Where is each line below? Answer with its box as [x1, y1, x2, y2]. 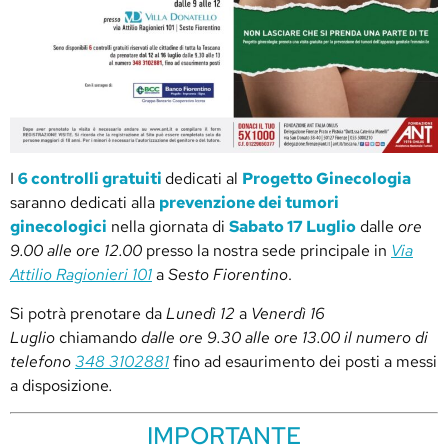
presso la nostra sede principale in [142, 240, 391, 262]
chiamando [55, 326, 137, 348]
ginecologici [10, 216, 107, 238]
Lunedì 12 [166, 302, 235, 324]
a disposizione [10, 374, 109, 396]
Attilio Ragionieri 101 [10, 264, 152, 286]
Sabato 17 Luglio [229, 216, 356, 238]
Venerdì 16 [251, 302, 325, 324]
